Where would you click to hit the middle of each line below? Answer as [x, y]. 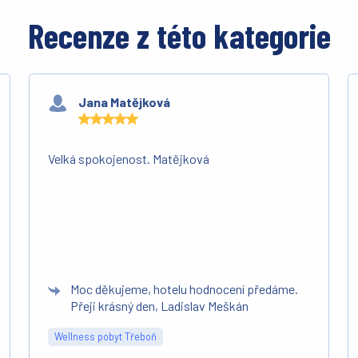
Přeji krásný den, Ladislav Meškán [160, 306]
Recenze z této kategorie [179, 36]
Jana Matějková [125, 101]
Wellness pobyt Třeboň [106, 337]
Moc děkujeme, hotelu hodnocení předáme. [185, 289]
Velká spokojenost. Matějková [129, 159]
